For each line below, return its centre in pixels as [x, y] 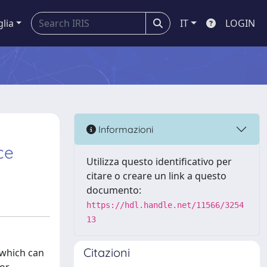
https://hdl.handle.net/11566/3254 [165, 205]
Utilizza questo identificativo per [159, 162]
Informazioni [125, 129]
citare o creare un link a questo [156, 176]
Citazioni [107, 252]
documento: [114, 190]
